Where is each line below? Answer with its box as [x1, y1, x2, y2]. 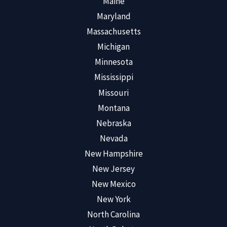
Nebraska [96, 117, 131, 129]
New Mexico [91, 178, 136, 190]
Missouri [98, 87, 129, 98]
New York [96, 194, 131, 205]
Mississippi [94, 71, 133, 83]
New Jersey [92, 163, 135, 175]
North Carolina [87, 209, 140, 220]
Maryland [96, 11, 131, 22]
